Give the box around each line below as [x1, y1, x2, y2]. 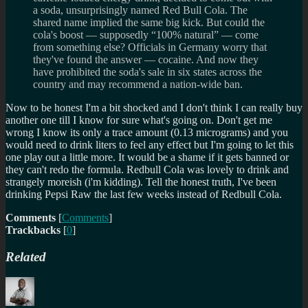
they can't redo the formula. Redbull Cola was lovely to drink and [5, 163, 289, 175]
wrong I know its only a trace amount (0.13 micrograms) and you [5, 126, 288, 138]
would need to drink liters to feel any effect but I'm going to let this [5, 138, 294, 151]
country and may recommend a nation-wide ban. [33, 78, 243, 90]
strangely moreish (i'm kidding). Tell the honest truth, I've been [5, 175, 276, 188]
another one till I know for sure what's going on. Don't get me [5, 113, 272, 126]
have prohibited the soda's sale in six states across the [33, 65, 262, 78]
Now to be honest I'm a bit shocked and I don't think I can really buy [5, 101, 302, 113]
